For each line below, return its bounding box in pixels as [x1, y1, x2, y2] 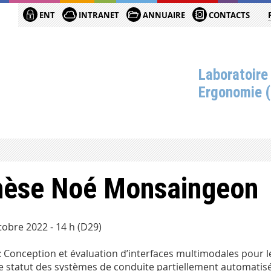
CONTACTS [207, 10, 250, 21]
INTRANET [77, 10, 120, 21]
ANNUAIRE [141, 10, 186, 21]
